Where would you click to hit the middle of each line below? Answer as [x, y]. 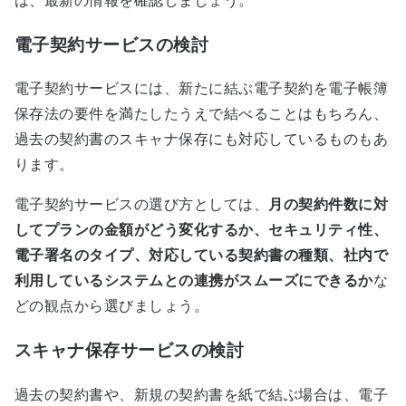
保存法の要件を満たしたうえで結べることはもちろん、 [201, 114]
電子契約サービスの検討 [112, 44]
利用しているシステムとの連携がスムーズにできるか [194, 281]
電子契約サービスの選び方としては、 [142, 205]
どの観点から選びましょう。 [112, 306]
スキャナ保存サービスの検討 [130, 351]
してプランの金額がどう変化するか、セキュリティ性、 [201, 230]
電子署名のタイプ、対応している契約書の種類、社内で [201, 256]
